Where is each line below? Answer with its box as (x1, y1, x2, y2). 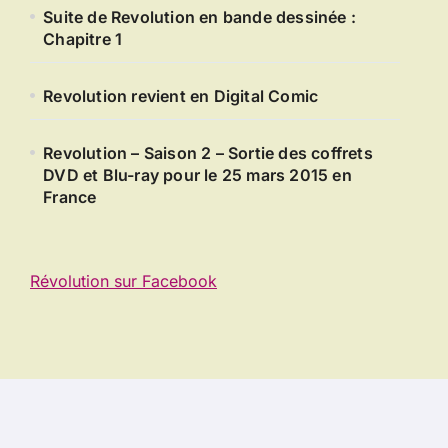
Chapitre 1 (43, 29, 123, 49)
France (43, 187, 97, 207)
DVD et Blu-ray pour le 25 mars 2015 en (43, 165, 352, 185)
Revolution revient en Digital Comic (43, 86, 319, 106)
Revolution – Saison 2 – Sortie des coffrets (43, 143, 373, 163)
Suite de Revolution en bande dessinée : (43, 7, 357, 27)
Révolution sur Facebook (30, 271, 217, 291)
